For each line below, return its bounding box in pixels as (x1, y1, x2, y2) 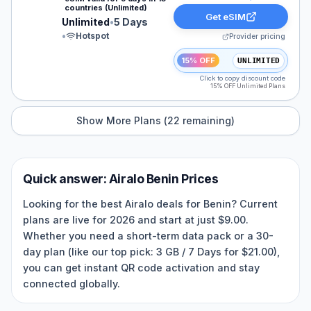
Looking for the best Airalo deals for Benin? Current (23, 198, 278, 210)
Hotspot (76, 31, 109, 41)
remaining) (180, 115, 235, 126)
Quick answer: (23, 171, 109, 186)
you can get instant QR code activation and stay (23, 262, 260, 274)
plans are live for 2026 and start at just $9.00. (23, 214, 249, 226)
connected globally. (23, 278, 120, 289)
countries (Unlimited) (65, 3, 147, 12)
